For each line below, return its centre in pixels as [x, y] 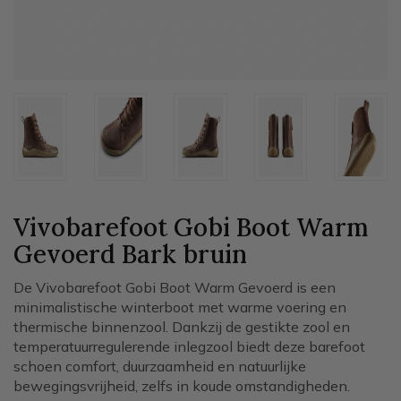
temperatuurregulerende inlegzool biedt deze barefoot [189, 346]
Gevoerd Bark [98, 254]
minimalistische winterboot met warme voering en [180, 307]
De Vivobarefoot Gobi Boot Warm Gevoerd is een [175, 287]
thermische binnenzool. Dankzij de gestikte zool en [182, 327]
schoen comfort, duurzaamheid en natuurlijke [160, 366]
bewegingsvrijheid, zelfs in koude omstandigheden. [182, 386]
